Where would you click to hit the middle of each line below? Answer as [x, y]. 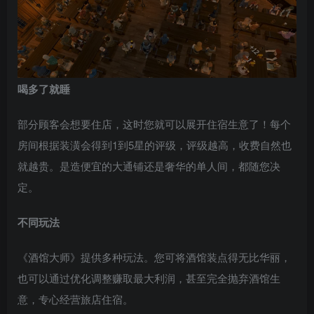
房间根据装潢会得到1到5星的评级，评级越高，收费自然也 [155, 144]
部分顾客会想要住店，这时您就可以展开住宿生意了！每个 [154, 123]
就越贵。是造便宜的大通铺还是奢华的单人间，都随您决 [149, 165]
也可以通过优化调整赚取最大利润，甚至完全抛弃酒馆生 [149, 278]
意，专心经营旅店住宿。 [75, 299]
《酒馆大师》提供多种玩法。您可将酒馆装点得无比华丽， [154, 257]
